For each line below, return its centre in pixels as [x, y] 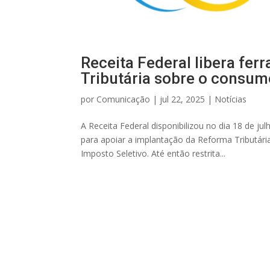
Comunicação [124, 99]
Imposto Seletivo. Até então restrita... [153, 153]
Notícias [231, 99]
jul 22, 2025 [183, 99]
